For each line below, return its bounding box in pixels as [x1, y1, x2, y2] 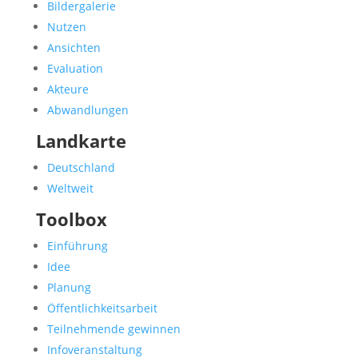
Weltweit [46, 181, 93, 196]
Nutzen [46, 19, 86, 34]
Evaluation [46, 61, 103, 76]
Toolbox [35, 207, 107, 231]
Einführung [46, 238, 108, 253]
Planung [46, 280, 91, 295]
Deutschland [46, 160, 115, 175]
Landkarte [35, 129, 126, 153]
